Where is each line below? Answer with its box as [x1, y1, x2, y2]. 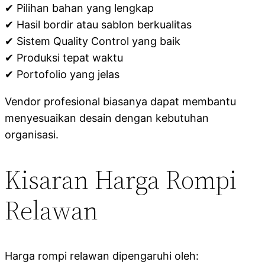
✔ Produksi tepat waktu [5, 51, 123, 64]
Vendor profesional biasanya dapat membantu [5, 95, 236, 108]
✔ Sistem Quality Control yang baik [5, 34, 180, 47]
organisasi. [5, 128, 59, 141]
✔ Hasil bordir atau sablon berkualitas [5, 18, 192, 31]
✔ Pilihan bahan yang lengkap [5, 1, 154, 14]
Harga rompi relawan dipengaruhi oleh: [5, 250, 199, 262]
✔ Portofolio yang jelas [5, 67, 119, 80]
